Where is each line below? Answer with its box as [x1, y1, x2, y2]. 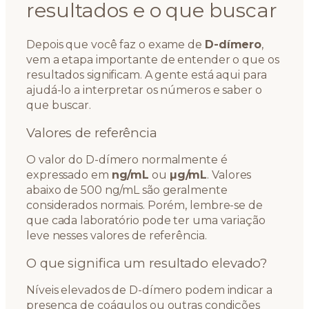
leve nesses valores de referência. [26, 229, 207, 243]
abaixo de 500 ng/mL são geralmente [26, 183, 228, 197]
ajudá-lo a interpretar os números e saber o [26, 83, 262, 97]
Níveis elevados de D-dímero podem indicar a [26, 283, 272, 297]
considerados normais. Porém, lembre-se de [26, 199, 263, 212]
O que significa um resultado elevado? [26, 255, 268, 271]
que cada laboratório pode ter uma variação [26, 214, 266, 228]
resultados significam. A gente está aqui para [26, 68, 267, 82]
